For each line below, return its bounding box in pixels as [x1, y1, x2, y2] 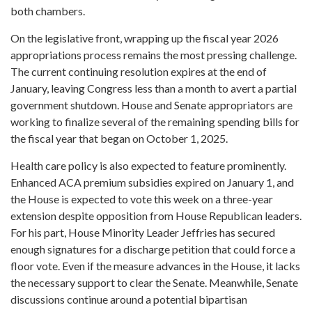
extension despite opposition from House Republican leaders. [10, 208, 302, 222]
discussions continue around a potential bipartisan [10, 292, 247, 306]
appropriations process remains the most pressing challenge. [10, 47, 297, 61]
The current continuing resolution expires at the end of [10, 64, 267, 78]
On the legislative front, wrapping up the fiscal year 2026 [10, 31, 279, 45]
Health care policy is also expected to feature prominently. [10, 158, 286, 172]
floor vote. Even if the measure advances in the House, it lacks [10, 258, 300, 272]
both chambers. [10, 3, 85, 17]
